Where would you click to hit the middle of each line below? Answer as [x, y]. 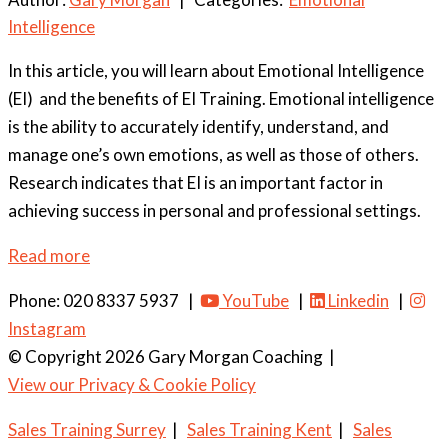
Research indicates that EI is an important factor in [195, 182]
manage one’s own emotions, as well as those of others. [213, 154]
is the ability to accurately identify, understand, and [198, 126]
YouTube [254, 300]
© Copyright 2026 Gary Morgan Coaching [165, 356]
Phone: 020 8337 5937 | [104, 300]
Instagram [47, 328]
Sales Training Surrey [87, 429]
